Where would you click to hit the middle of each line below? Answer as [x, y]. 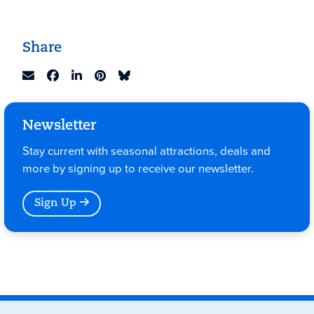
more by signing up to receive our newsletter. [138, 168]
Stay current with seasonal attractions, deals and [146, 151]
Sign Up [55, 204]
